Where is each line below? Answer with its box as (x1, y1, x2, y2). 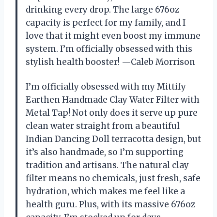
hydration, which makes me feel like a (26, 186, 185, 197)
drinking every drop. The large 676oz (26, 4, 179, 15)
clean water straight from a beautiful (26, 121, 180, 132)
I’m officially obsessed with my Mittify (26, 81, 186, 93)
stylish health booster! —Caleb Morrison (26, 57, 195, 68)
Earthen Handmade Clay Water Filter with (26, 94, 200, 106)
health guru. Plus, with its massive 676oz (26, 199, 195, 210)
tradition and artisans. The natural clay (26, 160, 189, 171)
